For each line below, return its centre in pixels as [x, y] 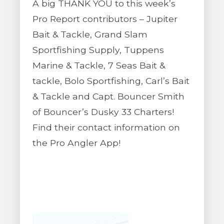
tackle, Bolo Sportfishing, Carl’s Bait [111, 81]
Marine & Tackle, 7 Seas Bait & [99, 65]
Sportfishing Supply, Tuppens [98, 50]
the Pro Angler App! [76, 143]
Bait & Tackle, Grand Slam [90, 34]
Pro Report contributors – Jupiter [105, 19]
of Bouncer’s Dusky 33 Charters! [103, 112]
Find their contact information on [106, 127]
